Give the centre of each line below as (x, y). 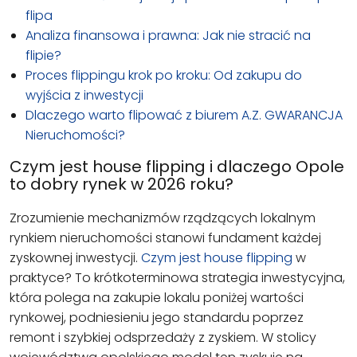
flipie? (43, 55)
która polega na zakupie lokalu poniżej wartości (157, 297)
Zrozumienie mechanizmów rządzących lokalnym (163, 218)
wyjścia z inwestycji (84, 95)
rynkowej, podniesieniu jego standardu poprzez (157, 317)
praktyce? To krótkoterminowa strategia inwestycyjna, (177, 277)
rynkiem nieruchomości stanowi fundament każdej (165, 237)
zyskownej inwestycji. (75, 257)
